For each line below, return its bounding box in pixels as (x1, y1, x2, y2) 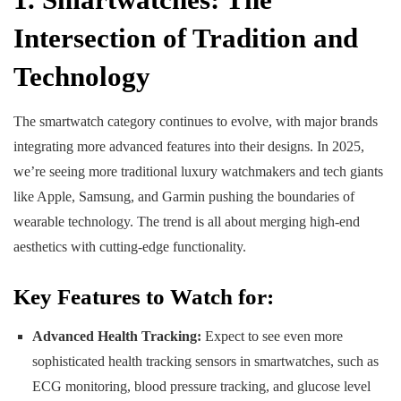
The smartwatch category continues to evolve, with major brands (13, 114, 378, 130)
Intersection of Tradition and (13, 21, 358, 54)
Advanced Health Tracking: (31, 328, 201, 344)
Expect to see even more (200, 328, 343, 344)
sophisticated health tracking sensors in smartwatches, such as (31, 353, 379, 369)
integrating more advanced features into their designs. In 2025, (13, 139, 364, 155)
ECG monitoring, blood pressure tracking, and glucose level (31, 378, 371, 394)
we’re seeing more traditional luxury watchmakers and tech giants (13, 164, 383, 180)
